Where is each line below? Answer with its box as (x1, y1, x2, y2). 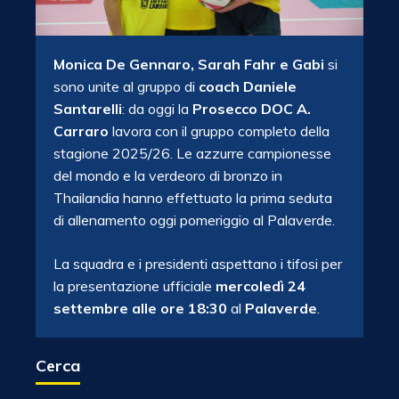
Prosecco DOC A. (192, 99, 311, 118)
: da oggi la (122, 99, 192, 118)
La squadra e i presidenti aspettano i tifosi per (53, 254, 342, 273)
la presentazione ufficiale (53, 276, 216, 295)
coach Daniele (199, 77, 297, 95)
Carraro (53, 121, 109, 140)
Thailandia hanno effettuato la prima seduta (53, 188, 332, 207)
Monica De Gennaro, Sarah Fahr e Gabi (53, 54, 324, 73)
